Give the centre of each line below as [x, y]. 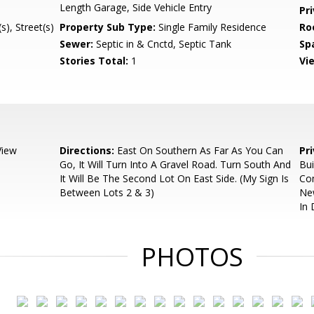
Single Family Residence [211, 27]
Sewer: [77, 44]
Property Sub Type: [108, 27]
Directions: [87, 150]
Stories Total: [94, 61]
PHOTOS [192, 257]
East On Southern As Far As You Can [199, 150]
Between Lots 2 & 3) [107, 192]
